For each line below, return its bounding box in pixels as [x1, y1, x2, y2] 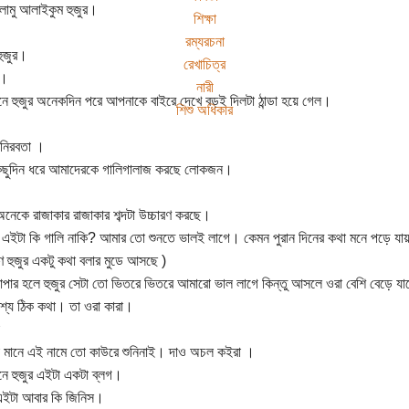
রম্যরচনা [184, 33, 225, 49]
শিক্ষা [193, 10, 216, 26]
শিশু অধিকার [176, 101, 233, 118]
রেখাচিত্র [184, 56, 225, 72]
